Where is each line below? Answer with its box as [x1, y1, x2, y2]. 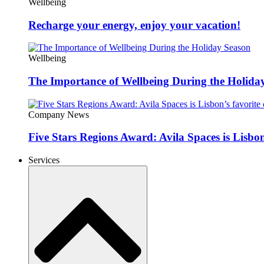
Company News [28, 109, 89, 120]
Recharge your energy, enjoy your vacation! [28, 18, 240, 31]
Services [28, 155, 60, 166]
